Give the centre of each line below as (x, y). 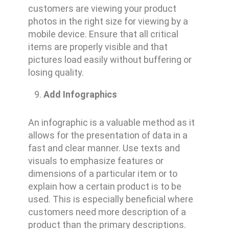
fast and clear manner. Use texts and (104, 148)
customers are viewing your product (102, 9)
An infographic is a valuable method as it (111, 123)
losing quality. (56, 73)
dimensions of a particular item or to (102, 174)
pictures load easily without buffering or (110, 60)
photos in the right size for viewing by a (108, 21)
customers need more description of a (107, 212)
